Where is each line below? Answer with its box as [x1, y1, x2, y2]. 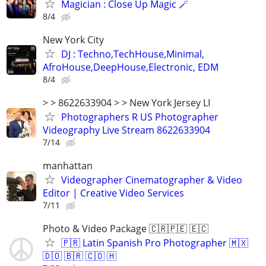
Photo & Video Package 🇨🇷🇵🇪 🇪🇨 [43, 222, 208, 236]
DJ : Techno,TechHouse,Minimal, [61, 47, 204, 61]
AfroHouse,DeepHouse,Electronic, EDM [43, 60, 218, 74]
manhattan [43, 159, 93, 173]
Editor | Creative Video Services [43, 186, 184, 200]
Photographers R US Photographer [61, 110, 218, 123]
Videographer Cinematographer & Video [61, 173, 242, 187]
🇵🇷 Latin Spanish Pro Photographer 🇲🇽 [61, 236, 248, 250]
